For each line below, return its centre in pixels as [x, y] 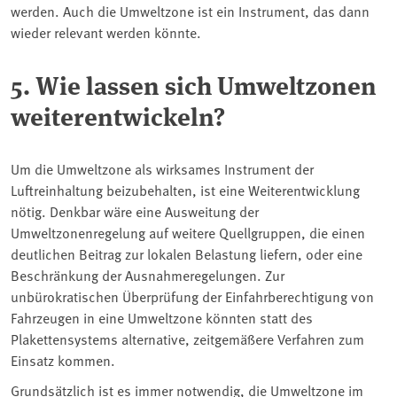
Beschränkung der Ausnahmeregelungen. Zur [148, 274]
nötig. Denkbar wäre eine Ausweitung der [135, 210]
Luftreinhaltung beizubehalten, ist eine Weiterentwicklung [185, 189]
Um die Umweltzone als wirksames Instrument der [162, 168]
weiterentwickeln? [118, 115]
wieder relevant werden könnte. [106, 31]
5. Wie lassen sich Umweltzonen [194, 84]
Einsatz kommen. [63, 359]
